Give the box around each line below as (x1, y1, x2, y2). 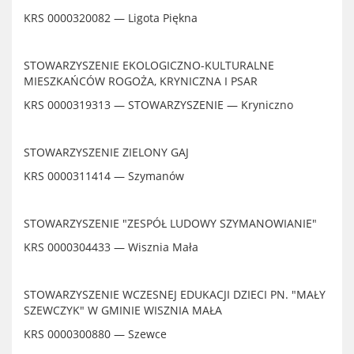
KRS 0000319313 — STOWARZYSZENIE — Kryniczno (24, 97, 293, 112)
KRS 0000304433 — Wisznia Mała (24, 239, 198, 254)
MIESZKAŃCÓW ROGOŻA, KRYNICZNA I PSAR (24, 73, 258, 88)
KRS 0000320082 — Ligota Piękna (24, 10, 198, 25)
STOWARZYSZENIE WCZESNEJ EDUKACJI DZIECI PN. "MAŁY (24, 287, 326, 302)
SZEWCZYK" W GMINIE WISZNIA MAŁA (24, 303, 222, 318)
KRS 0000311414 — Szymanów (24, 168, 184, 183)
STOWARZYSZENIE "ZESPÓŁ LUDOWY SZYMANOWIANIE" (24, 216, 317, 231)
